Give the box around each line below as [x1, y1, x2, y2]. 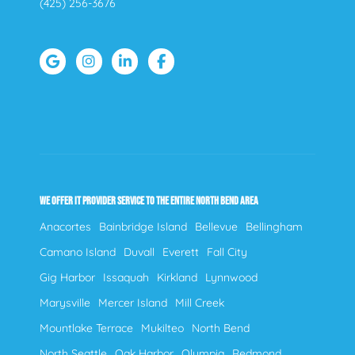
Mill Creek [175, 295, 224, 310]
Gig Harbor [40, 269, 95, 284]
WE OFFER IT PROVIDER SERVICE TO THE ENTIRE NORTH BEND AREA [40, 193, 258, 208]
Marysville [40, 295, 90, 310]
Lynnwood [205, 269, 258, 284]
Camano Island [40, 244, 116, 259]
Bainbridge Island [99, 219, 187, 234]
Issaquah [103, 269, 149, 284]
